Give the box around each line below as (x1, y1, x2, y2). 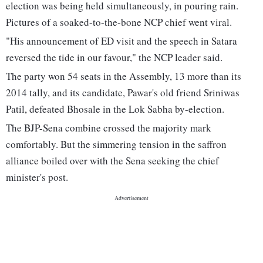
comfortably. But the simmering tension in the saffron (6, 137, 227, 151)
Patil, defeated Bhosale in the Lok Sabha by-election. (6, 102, 224, 116)
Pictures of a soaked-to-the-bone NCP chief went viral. (6, 15, 232, 29)
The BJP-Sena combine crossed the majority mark (6, 121, 211, 135)
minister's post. (6, 170, 68, 184)
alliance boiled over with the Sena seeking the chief (6, 154, 219, 168)
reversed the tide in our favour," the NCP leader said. (6, 50, 222, 65)
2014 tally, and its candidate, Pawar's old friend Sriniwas (6, 86, 240, 100)
